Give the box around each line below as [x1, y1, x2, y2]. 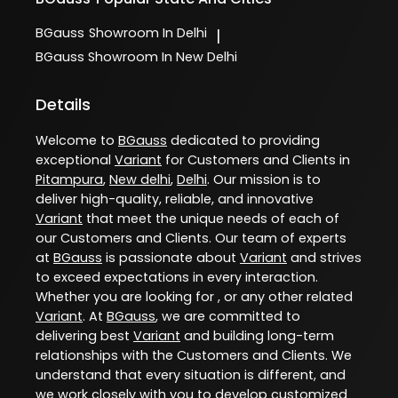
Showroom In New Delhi [88, 48, 237, 67]
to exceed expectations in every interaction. [36, 267, 318, 286]
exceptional [36, 150, 115, 169]
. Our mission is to [207, 170, 321, 188]
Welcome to [36, 131, 118, 149]
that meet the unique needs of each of [83, 209, 339, 227]
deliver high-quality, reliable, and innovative [36, 189, 314, 208]
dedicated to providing [167, 131, 320, 149]
